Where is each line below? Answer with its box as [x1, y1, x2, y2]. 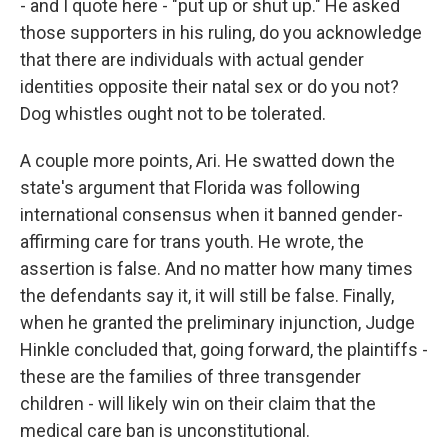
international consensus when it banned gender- [20, 204, 403, 225]
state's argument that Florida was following [20, 177, 360, 198]
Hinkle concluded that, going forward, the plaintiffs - [20, 339, 428, 360]
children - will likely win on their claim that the [20, 393, 376, 414]
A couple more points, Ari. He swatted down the [20, 150, 395, 171]
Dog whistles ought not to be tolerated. [20, 103, 326, 124]
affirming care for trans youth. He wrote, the [20, 231, 364, 252]
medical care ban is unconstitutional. [20, 420, 310, 441]
